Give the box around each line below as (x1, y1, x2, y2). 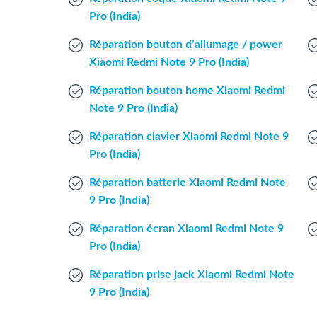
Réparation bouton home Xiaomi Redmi (89, 85, 285, 96)
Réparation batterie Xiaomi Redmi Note (89, 177, 286, 188)
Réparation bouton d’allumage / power (89, 39, 282, 50)
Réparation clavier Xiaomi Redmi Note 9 (89, 131, 289, 142)
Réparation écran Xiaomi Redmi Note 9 (89, 223, 284, 234)
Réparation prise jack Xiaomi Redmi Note (89, 269, 294, 280)
